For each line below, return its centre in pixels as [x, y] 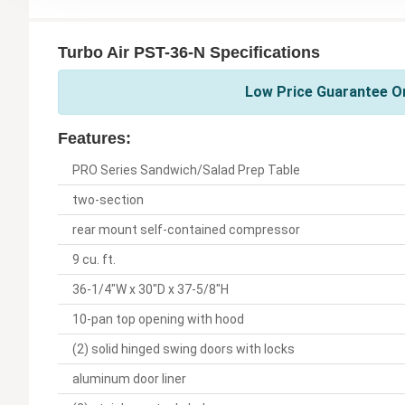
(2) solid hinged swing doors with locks [184, 348]
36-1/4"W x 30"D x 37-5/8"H [151, 289]
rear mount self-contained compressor [186, 229]
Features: [94, 138]
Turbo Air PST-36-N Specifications [189, 52]
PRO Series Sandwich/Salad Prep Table [186, 170]
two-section [108, 199]
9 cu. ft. [94, 259]
